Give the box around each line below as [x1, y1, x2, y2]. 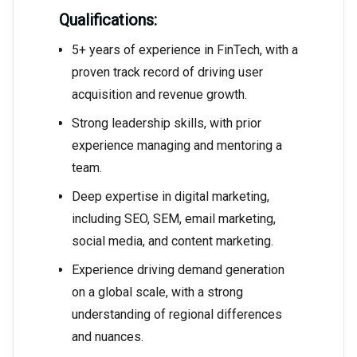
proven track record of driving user [72, 65, 263, 80]
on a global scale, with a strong [72, 284, 243, 300]
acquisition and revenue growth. [72, 87, 247, 103]
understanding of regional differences [72, 307, 282, 323]
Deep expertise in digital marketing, [72, 189, 269, 205]
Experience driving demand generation [72, 262, 284, 278]
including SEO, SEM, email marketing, [72, 211, 276, 227]
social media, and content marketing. [72, 233, 273, 249]
